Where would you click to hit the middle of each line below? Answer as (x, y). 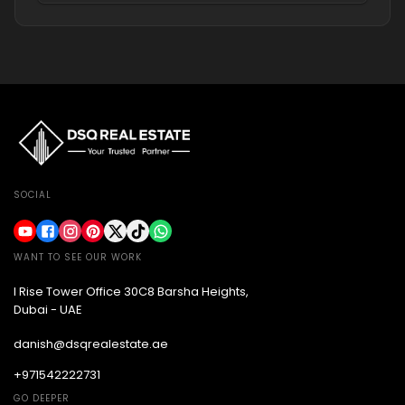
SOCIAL (33, 195)
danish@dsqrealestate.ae (91, 344)
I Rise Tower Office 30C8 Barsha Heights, (131, 292)
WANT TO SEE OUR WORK (78, 257)
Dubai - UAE (48, 310)
